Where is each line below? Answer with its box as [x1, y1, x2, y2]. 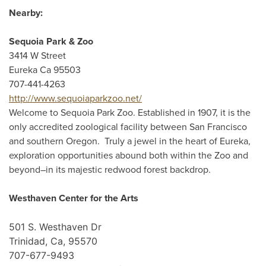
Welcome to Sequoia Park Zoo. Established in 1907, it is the [9, 107, 251, 119]
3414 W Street [9, 50, 66, 62]
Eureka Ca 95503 [9, 64, 81, 76]
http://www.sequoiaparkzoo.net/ [9, 93, 142, 104]
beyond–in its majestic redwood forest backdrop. [9, 164, 211, 176]
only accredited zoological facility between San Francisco [9, 121, 247, 133]
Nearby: [9, 7, 43, 19]
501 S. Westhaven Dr [9, 221, 102, 233]
